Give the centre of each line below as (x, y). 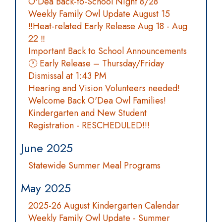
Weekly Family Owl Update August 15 (99, 14)
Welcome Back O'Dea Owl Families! (97, 101)
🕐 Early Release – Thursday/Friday (96, 63)
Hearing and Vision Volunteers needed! (104, 88)
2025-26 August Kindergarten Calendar (104, 206)
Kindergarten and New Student (87, 113)
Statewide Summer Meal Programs (94, 166)
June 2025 (47, 148)
